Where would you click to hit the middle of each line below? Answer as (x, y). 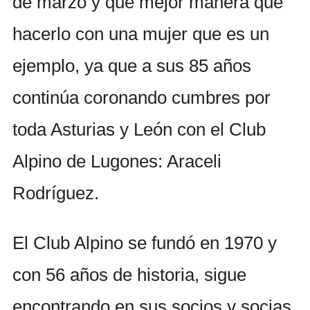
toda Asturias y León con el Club (139, 129)
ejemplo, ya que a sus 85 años (132, 65)
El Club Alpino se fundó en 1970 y (145, 243)
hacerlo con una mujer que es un (141, 34)
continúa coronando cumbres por (142, 97)
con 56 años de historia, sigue (129, 275)
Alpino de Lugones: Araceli (117, 161)
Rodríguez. (56, 193)
